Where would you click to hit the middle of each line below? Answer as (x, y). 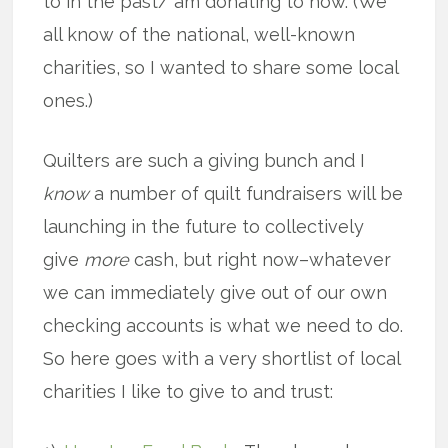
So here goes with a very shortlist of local (222, 358)
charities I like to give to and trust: (188, 391)
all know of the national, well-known (199, 34)
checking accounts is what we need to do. (223, 325)
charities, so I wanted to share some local (221, 67)
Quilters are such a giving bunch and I (204, 160)
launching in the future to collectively (204, 226)
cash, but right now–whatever (260, 259)
